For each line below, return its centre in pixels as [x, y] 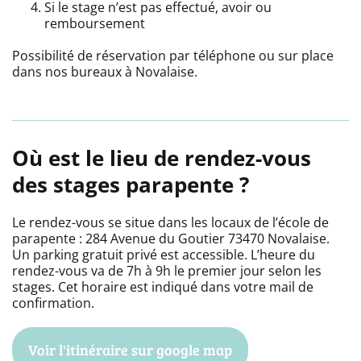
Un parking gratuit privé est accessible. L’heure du [164, 254]
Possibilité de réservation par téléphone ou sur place [173, 55]
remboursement [95, 23]
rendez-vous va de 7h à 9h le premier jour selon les [167, 270]
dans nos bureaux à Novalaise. [105, 71]
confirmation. [53, 303]
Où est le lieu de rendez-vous [162, 158]
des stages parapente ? [131, 184]
